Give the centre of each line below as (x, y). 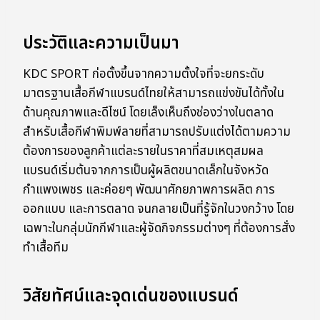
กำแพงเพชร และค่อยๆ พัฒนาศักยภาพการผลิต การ (149, 190)
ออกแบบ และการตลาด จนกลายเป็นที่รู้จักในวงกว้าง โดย (159, 210)
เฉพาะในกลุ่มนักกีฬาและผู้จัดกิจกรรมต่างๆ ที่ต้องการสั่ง (159, 229)
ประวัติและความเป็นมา (101, 44)
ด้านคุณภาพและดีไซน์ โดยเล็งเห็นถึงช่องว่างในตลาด (148, 113)
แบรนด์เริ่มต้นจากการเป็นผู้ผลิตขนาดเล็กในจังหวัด (146, 171)
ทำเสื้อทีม (46, 248)
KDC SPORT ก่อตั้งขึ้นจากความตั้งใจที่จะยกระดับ (144, 75)
